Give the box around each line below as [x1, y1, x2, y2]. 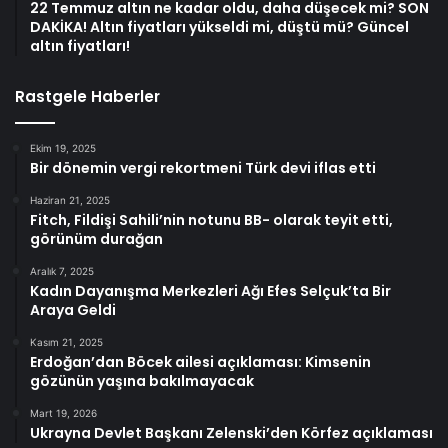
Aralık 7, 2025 [30, 264, 94, 277]
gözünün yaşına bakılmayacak [30, 370, 254, 391]
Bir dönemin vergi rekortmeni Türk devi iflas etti [30, 157, 376, 178]
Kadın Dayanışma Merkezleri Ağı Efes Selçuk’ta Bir [30, 280, 391, 301]
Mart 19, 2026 [30, 406, 97, 419]
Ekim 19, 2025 [30, 141, 96, 154]
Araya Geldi [30, 299, 116, 320]
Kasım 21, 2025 [30, 335, 103, 348]
